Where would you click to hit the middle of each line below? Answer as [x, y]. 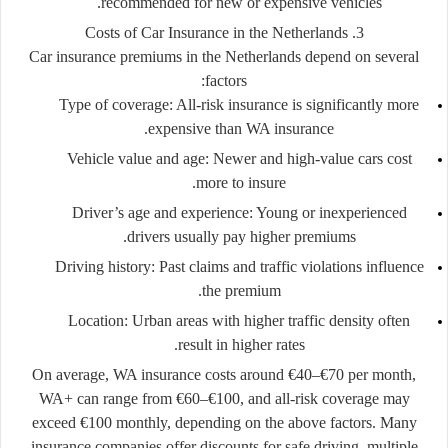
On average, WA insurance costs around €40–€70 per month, [224, 374]
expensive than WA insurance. [241, 128]
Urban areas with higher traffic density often [269, 320]
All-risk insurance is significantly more [296, 104]
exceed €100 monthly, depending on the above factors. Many [224, 422]
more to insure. [241, 182]
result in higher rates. [241, 344]
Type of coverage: [116, 104]
